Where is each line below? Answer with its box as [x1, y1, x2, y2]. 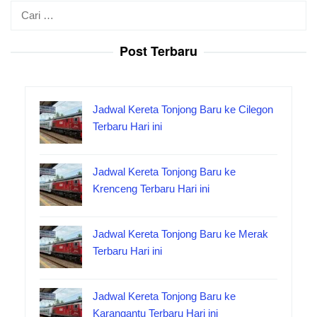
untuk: [10, 19, 38, 32]
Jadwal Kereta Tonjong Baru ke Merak [93, 228, 268, 241]
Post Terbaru [120, 42, 197, 61]
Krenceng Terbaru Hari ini [93, 183, 209, 195]
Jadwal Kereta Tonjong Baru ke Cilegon [93, 103, 273, 116]
